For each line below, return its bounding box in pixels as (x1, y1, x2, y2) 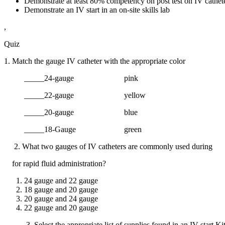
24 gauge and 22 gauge (24, 176, 98, 185)
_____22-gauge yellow (4, 90, 146, 99)
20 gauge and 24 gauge (24, 194, 98, 203)
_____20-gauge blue (4, 107, 138, 117)
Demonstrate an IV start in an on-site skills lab (24, 5, 170, 14)
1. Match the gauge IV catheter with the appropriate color (4, 56, 185, 65)
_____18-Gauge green (4, 125, 142, 134)
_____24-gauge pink (4, 73, 138, 82)
